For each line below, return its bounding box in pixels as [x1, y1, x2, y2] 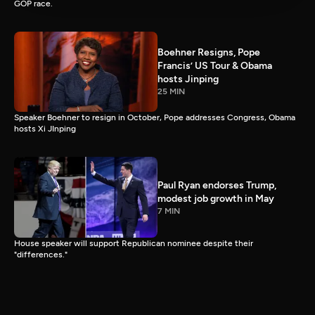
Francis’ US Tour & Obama [157, 60, 272, 72]
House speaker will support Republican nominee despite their [14, 238, 253, 249]
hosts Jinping [157, 73, 219, 86]
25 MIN [157, 86, 185, 97]
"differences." [14, 250, 67, 260]
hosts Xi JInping [14, 124, 76, 134]
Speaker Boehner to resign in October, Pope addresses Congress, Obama [14, 112, 295, 123]
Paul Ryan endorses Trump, [157, 179, 276, 191]
